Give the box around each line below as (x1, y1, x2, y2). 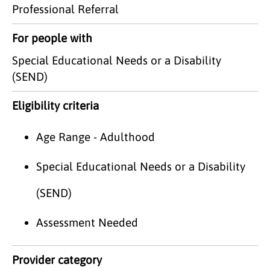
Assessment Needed (36, 215, 138, 229)
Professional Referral (12, 2, 119, 16)
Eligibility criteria (12, 98, 99, 112)
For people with (12, 31, 92, 45)
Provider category (12, 253, 102, 266)
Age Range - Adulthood (36, 130, 155, 143)
